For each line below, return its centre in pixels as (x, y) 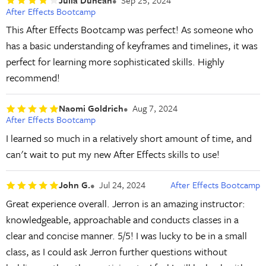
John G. (74, 185)
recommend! (33, 77)
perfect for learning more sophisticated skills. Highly (115, 61)
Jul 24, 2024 (122, 185)
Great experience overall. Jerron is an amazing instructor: (125, 203)
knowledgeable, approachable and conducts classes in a (122, 219)
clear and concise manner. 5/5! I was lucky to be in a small (126, 235)
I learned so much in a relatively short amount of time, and (129, 138)
